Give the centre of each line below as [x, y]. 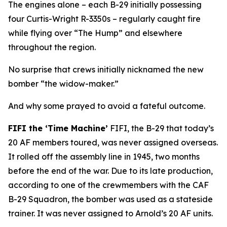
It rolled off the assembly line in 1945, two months [104, 157]
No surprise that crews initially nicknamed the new [106, 69]
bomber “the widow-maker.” [63, 84]
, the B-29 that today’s [171, 128]
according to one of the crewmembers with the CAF [108, 185]
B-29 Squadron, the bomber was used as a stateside [110, 199]
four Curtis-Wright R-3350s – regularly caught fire [104, 19]
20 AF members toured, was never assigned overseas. [113, 142]
